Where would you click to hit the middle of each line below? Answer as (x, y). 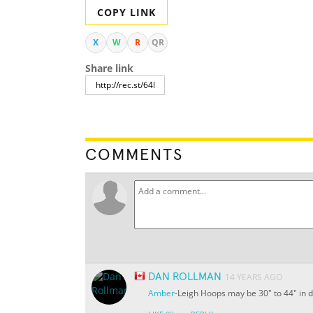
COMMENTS (134, 155)
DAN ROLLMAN (185, 277)
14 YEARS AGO (254, 277)
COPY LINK (126, 13)
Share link (109, 68)
